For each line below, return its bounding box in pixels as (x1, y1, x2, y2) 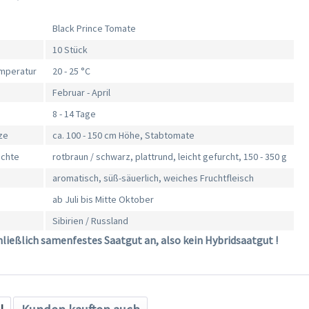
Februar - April (52, 86, 111, 99)
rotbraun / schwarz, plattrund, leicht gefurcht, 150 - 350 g (52, 150, 288, 163)
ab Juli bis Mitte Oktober (52, 193, 154, 206)
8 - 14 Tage (52, 108, 97, 121)
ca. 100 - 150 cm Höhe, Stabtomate (52, 129, 195, 142)
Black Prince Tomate (52, 22, 137, 35)
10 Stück (52, 43, 88, 57)
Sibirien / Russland (52, 215, 129, 228)
